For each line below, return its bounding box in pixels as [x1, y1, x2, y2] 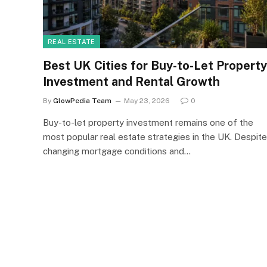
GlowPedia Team [53, 96, 111, 105]
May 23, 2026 [124, 96, 170, 105]
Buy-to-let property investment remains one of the [43, 117, 253, 128]
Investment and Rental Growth [43, 74, 220, 89]
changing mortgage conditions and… [43, 145, 191, 156]
